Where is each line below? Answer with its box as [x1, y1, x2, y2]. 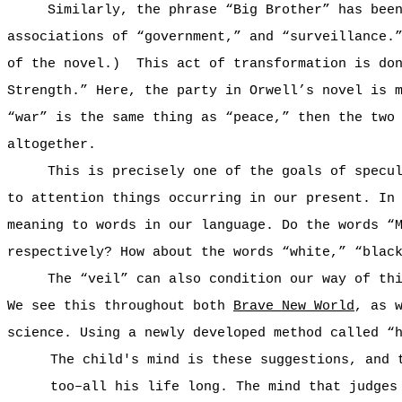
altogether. [7, 136, 96, 153]
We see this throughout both [7, 298, 233, 314]
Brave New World [233, 298, 354, 314]
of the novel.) [7, 56, 120, 72]
